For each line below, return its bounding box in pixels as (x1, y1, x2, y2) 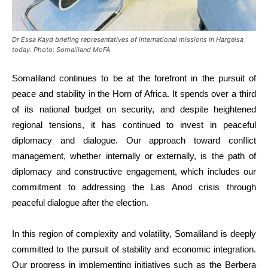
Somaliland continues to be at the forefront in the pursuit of (12, 72, 256, 83)
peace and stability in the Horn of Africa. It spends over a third (12, 88, 256, 99)
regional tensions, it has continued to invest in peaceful (12, 119, 256, 130)
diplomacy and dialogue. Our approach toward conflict (12, 135, 256, 145)
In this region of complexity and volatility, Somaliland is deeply (12, 228, 256, 239)
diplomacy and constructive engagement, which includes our (12, 166, 256, 176)
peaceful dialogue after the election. (12, 197, 148, 208)
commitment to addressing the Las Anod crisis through (12, 181, 256, 192)
